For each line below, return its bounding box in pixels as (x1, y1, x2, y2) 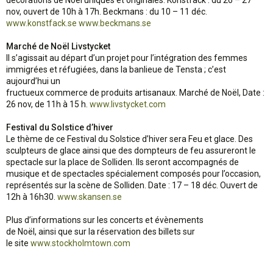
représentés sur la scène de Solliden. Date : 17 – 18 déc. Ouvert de (6, 180, 258, 190)
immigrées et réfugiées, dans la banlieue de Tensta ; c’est (6, 65, 226, 74)
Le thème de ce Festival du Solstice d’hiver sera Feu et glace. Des (6, 134, 253, 144)
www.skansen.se (57, 192, 122, 202)
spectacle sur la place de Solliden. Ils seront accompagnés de (6, 157, 239, 167)
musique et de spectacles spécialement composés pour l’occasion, (6, 169, 261, 179)
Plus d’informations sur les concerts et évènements (6, 215, 204, 225)
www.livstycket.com (90, 99, 166, 109)
